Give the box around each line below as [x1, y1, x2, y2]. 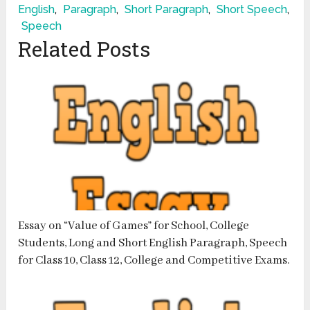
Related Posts [18, 35, 151, 63]
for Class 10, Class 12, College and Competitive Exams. [18, 253, 290, 268]
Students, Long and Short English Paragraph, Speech [18, 236, 288, 251]
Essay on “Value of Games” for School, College [18, 219, 250, 234]
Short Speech [217, 3, 288, 17]
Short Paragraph [125, 3, 209, 17]
